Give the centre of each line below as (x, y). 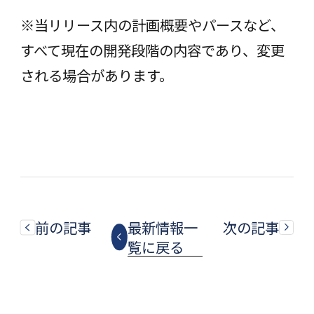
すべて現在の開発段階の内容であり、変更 (152, 50)
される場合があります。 (96, 75)
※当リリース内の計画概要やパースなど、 (152, 25)
